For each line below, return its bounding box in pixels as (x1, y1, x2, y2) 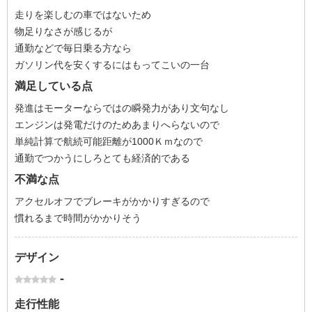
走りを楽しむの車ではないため (15, 9, 151, 20)
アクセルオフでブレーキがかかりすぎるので (15, 196, 210, 207)
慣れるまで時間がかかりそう (15, 212, 141, 224)
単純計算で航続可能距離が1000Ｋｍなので (15, 136, 203, 147)
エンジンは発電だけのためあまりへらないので (15, 119, 219, 130)
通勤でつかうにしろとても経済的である (15, 153, 190, 164)
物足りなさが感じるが (15, 26, 112, 37)
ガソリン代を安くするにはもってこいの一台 (15, 59, 210, 70)
